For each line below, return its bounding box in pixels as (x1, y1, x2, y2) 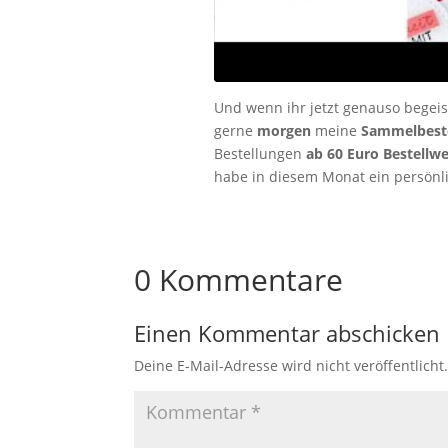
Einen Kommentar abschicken (134, 318, 441, 349)
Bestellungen (213, 144, 306, 164)
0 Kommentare (134, 259, 344, 301)
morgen (256, 121, 311, 141)
